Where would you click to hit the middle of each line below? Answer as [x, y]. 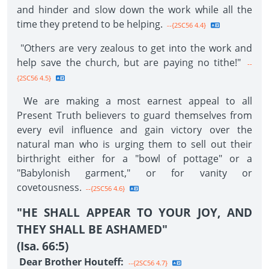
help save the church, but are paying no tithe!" [129, 62]
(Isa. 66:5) [43, 246]
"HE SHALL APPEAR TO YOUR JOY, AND [134, 212]
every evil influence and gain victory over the [134, 130]
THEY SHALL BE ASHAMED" [92, 229]
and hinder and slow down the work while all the [134, 10]
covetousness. [49, 187]
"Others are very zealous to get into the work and [134, 48]
